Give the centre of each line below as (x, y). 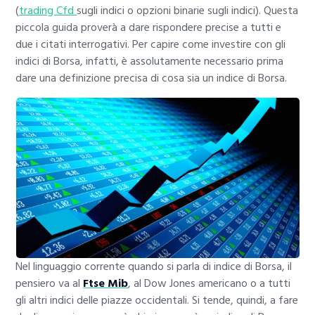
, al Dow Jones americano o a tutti (210, 284)
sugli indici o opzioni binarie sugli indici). (169, 11)
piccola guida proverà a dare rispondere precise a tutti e (149, 28)
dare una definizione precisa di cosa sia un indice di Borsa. (152, 78)
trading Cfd (48, 11)
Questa (281, 11)
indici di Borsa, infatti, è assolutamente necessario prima (150, 62)
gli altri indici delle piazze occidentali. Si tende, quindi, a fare (157, 301)
